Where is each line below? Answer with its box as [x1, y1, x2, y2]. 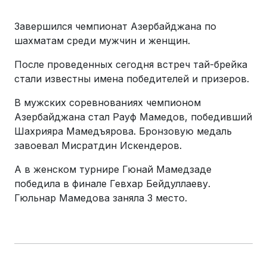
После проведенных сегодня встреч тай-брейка [14, 58, 247, 70]
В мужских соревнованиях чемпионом [14, 97, 201, 108]
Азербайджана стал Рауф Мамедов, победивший [14, 111, 252, 123]
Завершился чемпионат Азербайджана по [14, 20, 216, 32]
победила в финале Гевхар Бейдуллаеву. [14, 178, 210, 190]
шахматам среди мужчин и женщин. [14, 35, 190, 46]
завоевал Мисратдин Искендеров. [14, 139, 182, 151]
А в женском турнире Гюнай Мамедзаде [14, 163, 212, 175]
